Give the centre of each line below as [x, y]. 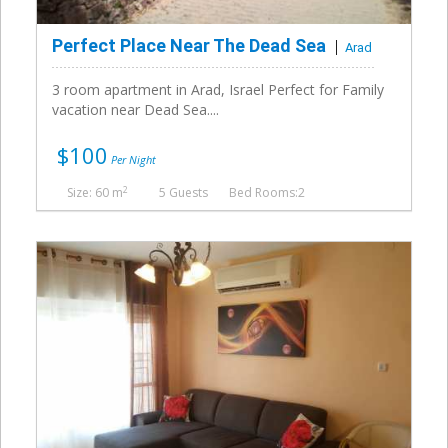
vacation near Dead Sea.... [135, 110]
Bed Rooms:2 [267, 193]
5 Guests [183, 193]
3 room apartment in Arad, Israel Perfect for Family [218, 90]
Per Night [132, 160]
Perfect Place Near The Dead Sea [189, 46]
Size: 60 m [95, 193]
